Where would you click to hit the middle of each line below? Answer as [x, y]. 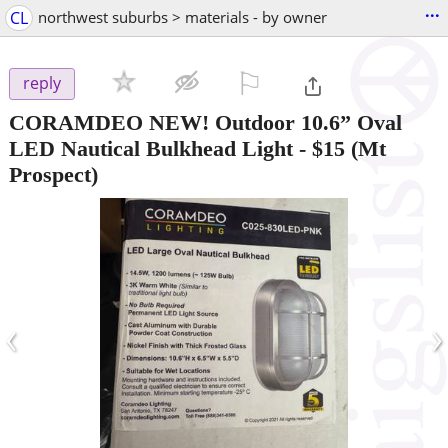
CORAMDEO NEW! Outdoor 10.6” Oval [205, 122]
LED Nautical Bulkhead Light [151, 148]
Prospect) [53, 174]
